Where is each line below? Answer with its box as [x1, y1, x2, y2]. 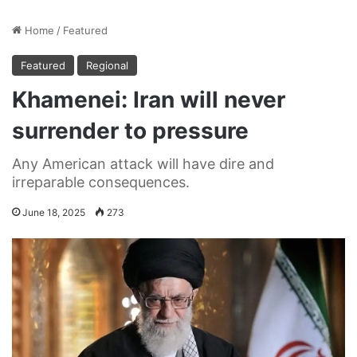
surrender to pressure [12, 116, 249, 144]
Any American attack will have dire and [12, 155, 274, 172]
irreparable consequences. [12, 173, 190, 190]
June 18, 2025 [22, 206, 85, 218]
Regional [86, 58, 128, 72]
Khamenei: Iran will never [12, 85, 285, 113]
